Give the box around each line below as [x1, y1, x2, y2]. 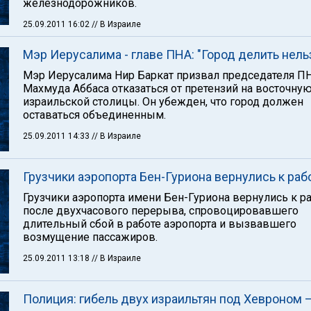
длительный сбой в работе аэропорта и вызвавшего [23, 217, 296, 230]
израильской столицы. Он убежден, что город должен [23, 95, 303, 108]
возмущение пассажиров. [23, 230, 158, 244]
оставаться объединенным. [23, 108, 166, 121]
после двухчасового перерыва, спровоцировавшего [23, 204, 299, 217]
